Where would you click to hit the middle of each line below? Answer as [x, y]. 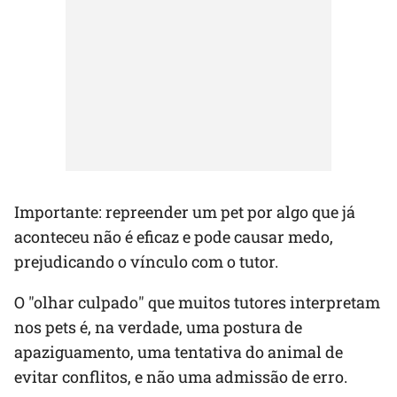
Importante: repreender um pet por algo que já [185, 212]
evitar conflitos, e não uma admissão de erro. [181, 377]
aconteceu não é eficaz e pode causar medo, [174, 237]
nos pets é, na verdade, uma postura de [158, 327]
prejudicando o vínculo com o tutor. [146, 262]
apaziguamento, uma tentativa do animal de [179, 352]
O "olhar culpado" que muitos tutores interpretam [197, 303]
